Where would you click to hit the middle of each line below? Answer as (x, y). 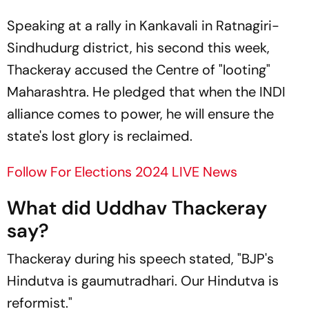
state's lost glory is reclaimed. (100, 136)
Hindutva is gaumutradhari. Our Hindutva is (143, 281)
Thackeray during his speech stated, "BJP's (140, 259)
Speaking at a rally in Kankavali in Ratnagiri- (143, 26)
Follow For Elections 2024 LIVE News (122, 172)
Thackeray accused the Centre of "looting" (139, 70)
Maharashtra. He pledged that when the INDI (146, 92)
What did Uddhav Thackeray (137, 208)
